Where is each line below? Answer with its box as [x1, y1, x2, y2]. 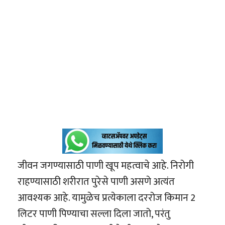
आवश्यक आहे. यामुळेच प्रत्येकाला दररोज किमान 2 [18, 189, 195, 207]
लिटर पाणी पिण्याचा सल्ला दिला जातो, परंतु [18, 205, 170, 223]
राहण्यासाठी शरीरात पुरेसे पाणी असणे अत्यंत [18, 173, 175, 191]
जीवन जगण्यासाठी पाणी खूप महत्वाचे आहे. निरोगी [18, 157, 194, 175]
